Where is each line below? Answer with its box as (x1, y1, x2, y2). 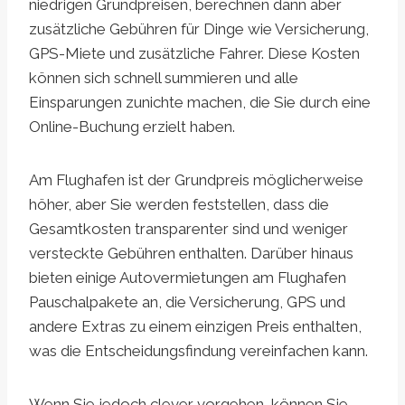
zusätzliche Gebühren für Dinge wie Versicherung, (29, 20, 369, 39)
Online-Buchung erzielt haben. (29, 118, 235, 137)
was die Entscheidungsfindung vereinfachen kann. (29, 342, 368, 361)
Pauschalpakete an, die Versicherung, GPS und (29, 293, 345, 312)
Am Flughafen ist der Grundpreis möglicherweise (29, 171, 363, 190)
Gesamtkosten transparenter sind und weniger (29, 220, 348, 239)
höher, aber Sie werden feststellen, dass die (29, 195, 329, 214)
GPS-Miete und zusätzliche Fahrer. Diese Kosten (29, 44, 360, 63)
